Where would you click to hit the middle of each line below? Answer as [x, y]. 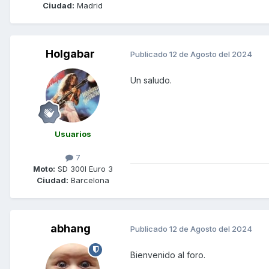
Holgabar [70, 53]
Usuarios [73, 134]
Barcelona [89, 180]
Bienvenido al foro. [168, 255]
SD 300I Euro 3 [84, 168]
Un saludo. [151, 80]
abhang [70, 228]
